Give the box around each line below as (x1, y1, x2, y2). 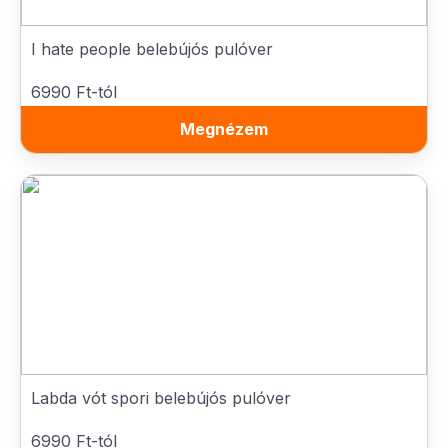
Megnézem (180, 119, 268, 139)
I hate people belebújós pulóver (31, 39, 273, 59)
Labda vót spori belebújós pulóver (31, 388, 291, 408)
